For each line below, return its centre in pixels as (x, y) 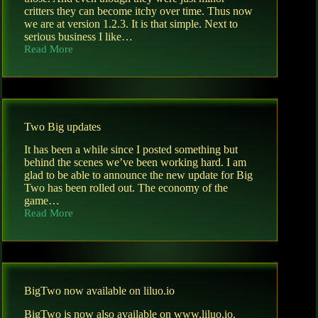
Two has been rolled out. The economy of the (126, 188)
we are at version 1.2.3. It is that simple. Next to (131, 23)
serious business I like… (78, 36)
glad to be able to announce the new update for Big (138, 175)
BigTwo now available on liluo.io (99, 291)
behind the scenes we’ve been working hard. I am (135, 163)
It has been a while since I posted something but (131, 150)
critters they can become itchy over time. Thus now (138, 11)
